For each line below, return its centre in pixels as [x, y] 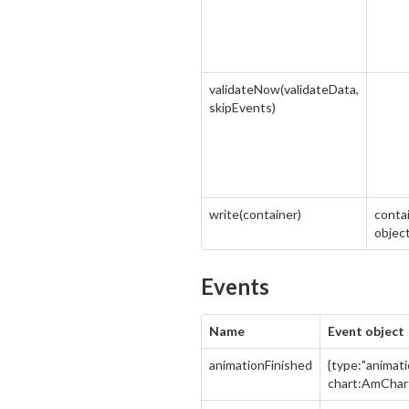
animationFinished [261, 365]
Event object [366, 331]
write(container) [255, 214]
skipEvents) [242, 107]
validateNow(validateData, [284, 89]
